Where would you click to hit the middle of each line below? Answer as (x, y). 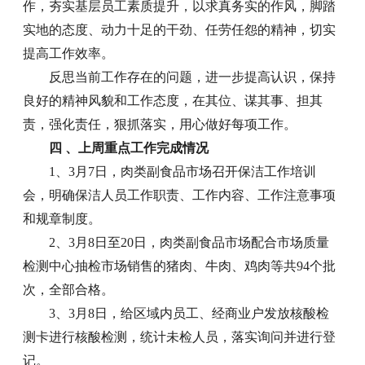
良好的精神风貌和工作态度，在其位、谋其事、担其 (173, 100)
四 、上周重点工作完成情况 (129, 147)
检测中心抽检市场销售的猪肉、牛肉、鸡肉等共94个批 (180, 266)
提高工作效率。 (69, 53)
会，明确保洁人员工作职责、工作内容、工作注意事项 (180, 195)
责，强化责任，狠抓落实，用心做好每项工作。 (160, 124)
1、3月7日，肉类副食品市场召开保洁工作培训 (183, 171)
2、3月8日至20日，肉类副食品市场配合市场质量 (189, 242)
